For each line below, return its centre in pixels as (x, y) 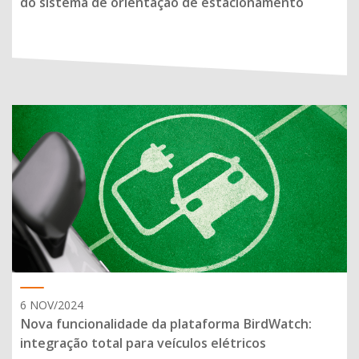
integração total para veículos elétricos (143, 343)
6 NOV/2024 (52, 305)
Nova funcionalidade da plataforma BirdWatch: (166, 323)
